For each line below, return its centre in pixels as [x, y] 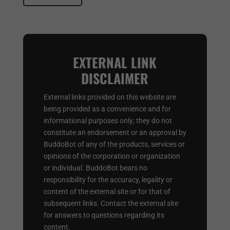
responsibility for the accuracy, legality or [108, 179]
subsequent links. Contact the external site [111, 203]
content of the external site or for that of [107, 191]
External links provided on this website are [110, 97]
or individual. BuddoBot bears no [95, 168]
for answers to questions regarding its [104, 215]
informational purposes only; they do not [108, 120]
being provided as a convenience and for [107, 109]
